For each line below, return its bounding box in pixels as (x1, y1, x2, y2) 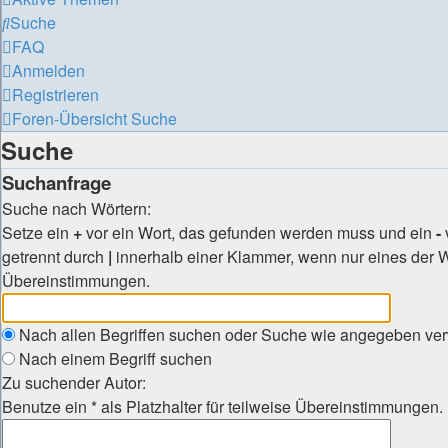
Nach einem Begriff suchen (15, 347, 212, 370)
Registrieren (12, 83, 99, 106)
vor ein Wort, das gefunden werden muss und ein (82, 221, 436, 244)
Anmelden (12, 59, 85, 82)
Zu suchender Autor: (2, 371, 146, 394)
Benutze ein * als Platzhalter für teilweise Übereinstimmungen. (2, 395, 443, 418)
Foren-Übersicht (12, 107, 127, 130)
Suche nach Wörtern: (2, 197, 151, 220)
